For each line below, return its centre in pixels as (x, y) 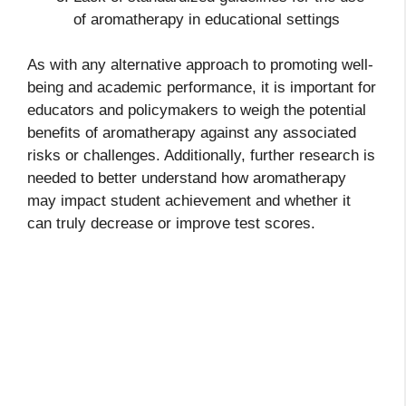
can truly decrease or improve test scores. (171, 224)
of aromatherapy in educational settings (207, 19)
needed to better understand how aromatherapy (187, 179)
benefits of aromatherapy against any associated (192, 133)
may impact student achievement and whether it (189, 201)
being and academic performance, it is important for (202, 88)
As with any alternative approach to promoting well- (200, 65)
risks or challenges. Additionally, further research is (201, 156)
